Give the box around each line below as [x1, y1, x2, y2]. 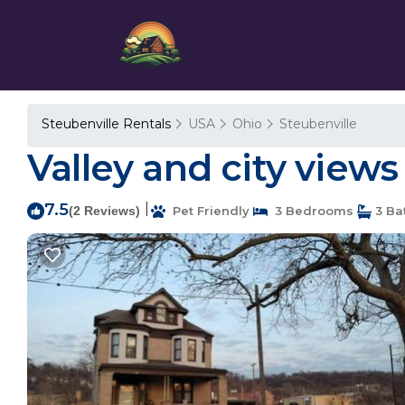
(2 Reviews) [69, 203, 140, 218]
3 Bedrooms [268, 203, 353, 218]
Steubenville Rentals [42, 116, 174, 132]
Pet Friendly [165, 203, 250, 218]
